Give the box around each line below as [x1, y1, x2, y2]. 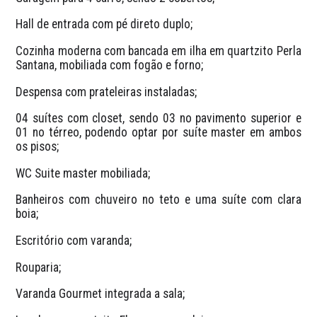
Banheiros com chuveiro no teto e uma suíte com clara [16, 192, 301, 207]
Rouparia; [16, 260, 62, 275]
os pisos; [16, 139, 59, 154]
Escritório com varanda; [16, 234, 132, 248]
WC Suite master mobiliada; [16, 166, 151, 180]
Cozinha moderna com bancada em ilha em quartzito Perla [16, 44, 301, 59]
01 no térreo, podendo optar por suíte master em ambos [16, 125, 301, 140]
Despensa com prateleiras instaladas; [16, 84, 197, 99]
